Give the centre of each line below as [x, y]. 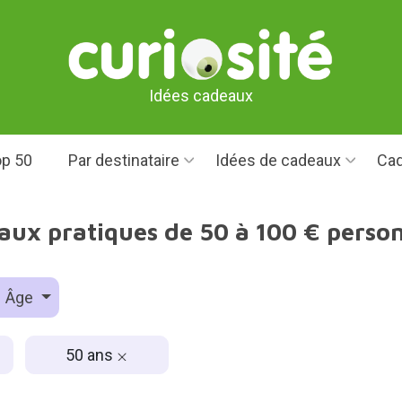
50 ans [91, 354]
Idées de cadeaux [278, 160]
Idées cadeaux [201, 95]
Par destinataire [123, 160]
